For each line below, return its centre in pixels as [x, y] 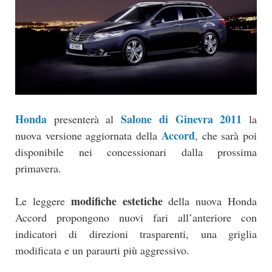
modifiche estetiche [117, 201]
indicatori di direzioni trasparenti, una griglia [136, 234]
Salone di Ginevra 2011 [182, 119]
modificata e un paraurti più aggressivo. [102, 250]
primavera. [38, 168]
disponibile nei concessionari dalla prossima [136, 152]
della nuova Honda [210, 201]
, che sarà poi [226, 136]
